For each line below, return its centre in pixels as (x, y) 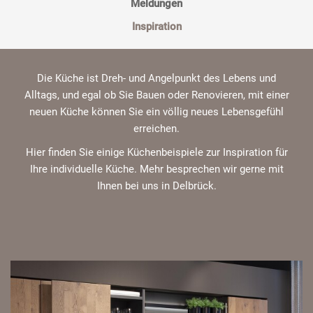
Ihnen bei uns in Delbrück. (156, 186)
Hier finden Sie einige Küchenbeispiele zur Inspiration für (156, 152)
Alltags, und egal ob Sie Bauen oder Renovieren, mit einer (156, 95)
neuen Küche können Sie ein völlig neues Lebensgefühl (156, 112)
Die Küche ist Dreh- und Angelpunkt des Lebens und (156, 78)
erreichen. (156, 129)
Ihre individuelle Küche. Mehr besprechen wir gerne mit (156, 169)
